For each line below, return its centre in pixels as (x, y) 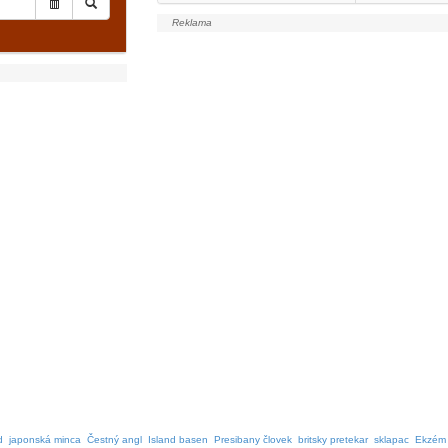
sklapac (391, 439)
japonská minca (45, 439)
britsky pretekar (333, 439)
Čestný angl (114, 439)
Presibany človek (253, 439)
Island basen (178, 439)
